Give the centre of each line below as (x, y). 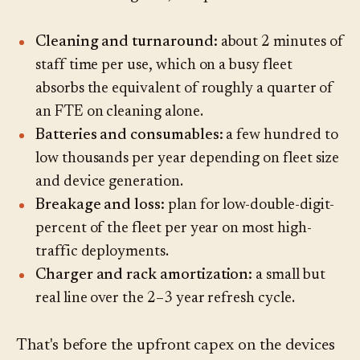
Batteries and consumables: (129, 136)
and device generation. (109, 182)
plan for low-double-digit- (249, 206)
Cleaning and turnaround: (127, 43)
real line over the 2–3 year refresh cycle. (165, 299)
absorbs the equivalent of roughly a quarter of (185, 89)
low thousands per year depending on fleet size (188, 159)
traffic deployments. (102, 252)
